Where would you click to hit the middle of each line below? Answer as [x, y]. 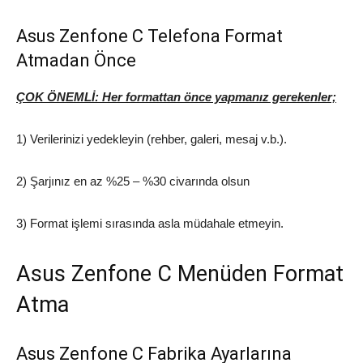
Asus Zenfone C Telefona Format [149, 36]
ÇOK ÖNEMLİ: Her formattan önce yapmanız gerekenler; [176, 97]
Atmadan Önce [76, 61]
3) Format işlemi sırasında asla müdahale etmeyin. [150, 224]
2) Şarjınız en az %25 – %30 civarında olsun [133, 181]
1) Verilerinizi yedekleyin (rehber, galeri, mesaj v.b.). [152, 139]
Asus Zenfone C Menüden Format [180, 274]
